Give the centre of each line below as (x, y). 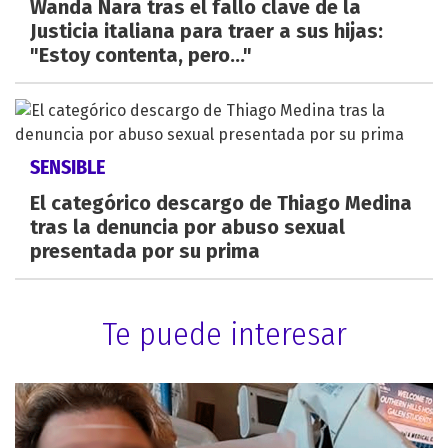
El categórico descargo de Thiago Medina (221, 202)
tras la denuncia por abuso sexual (187, 226)
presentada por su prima (145, 250)
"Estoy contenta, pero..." (141, 54)
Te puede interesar (224, 333)
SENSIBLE (67, 166)
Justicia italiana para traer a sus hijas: (206, 30)
